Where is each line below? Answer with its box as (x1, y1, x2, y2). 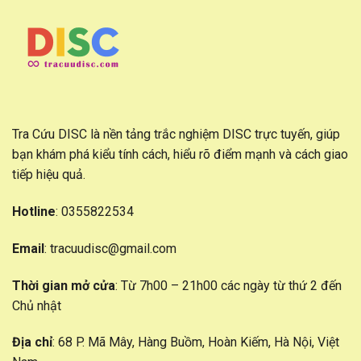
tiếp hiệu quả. (12, 167, 85, 183)
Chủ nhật (12, 297, 61, 313)
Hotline (12, 204, 56, 220)
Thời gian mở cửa (12, 277, 115, 293)
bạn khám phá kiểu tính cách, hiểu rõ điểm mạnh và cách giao (12, 147, 348, 163)
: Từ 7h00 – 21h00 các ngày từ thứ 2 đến (115, 277, 342, 293)
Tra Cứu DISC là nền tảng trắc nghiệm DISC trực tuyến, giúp (12, 127, 340, 143)
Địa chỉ (12, 334, 52, 351)
